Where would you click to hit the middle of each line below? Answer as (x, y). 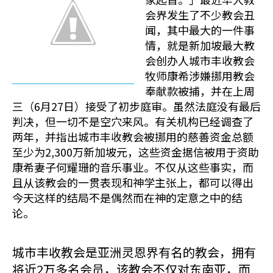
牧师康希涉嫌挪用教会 (200, 76)
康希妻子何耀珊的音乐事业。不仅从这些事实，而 (133, 167)
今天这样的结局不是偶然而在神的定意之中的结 (127, 197)
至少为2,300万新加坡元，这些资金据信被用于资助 (136, 152)
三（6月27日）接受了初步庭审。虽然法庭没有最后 (136, 106)
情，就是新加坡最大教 (200, 45)
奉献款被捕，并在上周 (200, 91)
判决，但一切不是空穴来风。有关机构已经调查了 (133, 121)
